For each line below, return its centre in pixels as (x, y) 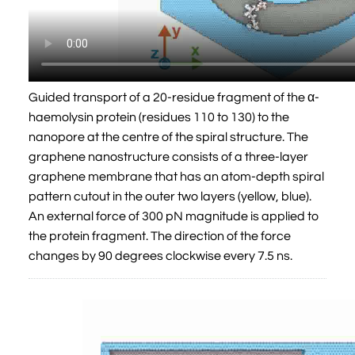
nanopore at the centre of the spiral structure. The (168, 137)
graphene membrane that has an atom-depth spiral (176, 176)
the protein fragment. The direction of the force (160, 236)
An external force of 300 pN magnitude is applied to (174, 216)
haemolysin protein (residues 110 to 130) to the (159, 117)
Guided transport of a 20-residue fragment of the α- (174, 97)
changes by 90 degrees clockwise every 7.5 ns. (162, 256)
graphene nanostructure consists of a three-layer (168, 157)
